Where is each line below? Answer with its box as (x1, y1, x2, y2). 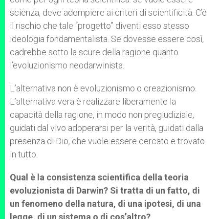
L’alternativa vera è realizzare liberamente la (10, 96, 176, 107)
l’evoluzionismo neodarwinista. (10, 60, 124, 70)
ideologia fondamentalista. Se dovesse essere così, (10, 34, 204, 44)
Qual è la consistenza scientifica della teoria (10, 172, 189, 182)
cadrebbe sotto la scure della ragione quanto (10, 47, 178, 57)
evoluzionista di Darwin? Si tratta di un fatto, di (10, 185, 200, 196)
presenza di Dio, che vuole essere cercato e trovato (10, 136, 205, 146)
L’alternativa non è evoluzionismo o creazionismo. (10, 83, 197, 93)
